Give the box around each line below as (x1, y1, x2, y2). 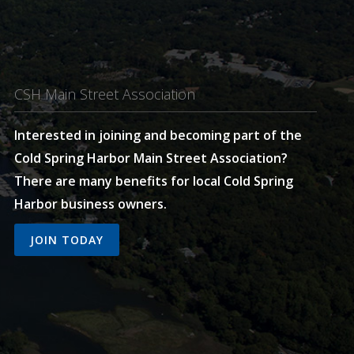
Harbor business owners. (13, 194, 167, 213)
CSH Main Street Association (13, 84, 195, 104)
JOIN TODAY (29, 232, 104, 247)
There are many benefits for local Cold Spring (13, 171, 293, 190)
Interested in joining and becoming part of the (13, 126, 302, 144)
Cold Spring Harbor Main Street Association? (13, 149, 288, 167)
